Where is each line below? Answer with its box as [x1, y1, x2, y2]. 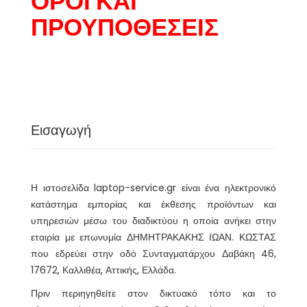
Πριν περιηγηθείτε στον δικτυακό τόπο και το [31, 286, 276, 300]
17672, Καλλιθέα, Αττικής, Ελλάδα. [31, 263, 176, 277]
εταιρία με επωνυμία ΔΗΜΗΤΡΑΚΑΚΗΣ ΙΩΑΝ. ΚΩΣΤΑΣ [31, 230, 276, 244]
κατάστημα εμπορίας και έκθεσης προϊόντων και [31, 197, 276, 211]
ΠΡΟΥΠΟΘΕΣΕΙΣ [31, 10, 219, 44]
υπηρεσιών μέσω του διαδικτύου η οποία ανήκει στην [31, 214, 276, 228]
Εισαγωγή [31, 121, 91, 140]
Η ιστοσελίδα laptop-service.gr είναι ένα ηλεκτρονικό [31, 181, 276, 195]
